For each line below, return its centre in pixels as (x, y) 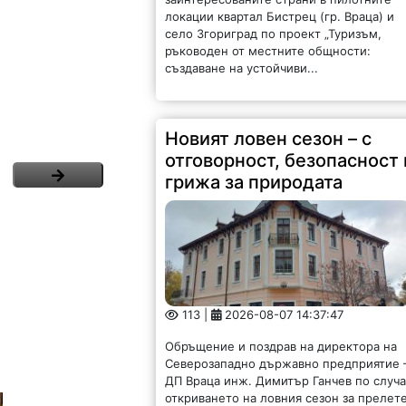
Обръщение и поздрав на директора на (281, 347)
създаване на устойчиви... (242, 68)
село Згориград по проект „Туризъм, (274, 34)
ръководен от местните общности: (268, 51)
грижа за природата (254, 183)
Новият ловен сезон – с (269, 139)
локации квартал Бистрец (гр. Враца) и (280, 17)
